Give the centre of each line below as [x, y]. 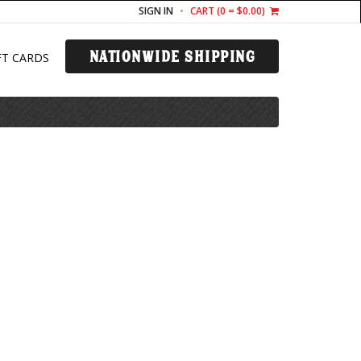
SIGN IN [156, 11]
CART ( [205, 11]
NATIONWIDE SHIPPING [172, 56]
